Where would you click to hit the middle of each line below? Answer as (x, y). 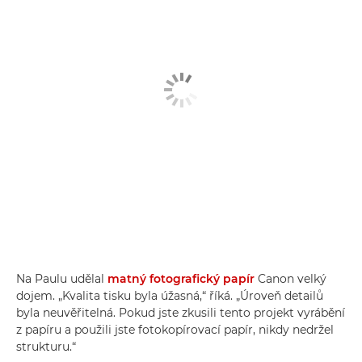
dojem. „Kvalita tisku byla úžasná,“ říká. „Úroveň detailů (170, 296)
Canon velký (290, 279)
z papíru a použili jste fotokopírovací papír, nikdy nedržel (175, 330)
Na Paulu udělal (62, 279)
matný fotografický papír (181, 279)
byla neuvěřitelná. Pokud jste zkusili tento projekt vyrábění (181, 313)
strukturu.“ (46, 347)
